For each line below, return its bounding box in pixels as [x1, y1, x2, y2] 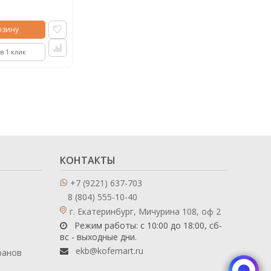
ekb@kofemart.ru [75, 244, 143, 256]
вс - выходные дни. [59, 230, 137, 243]
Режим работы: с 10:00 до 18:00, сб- [71, 219, 222, 231]
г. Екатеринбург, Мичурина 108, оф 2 [69, 205, 221, 217]
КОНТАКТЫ [59, 153, 116, 167]
